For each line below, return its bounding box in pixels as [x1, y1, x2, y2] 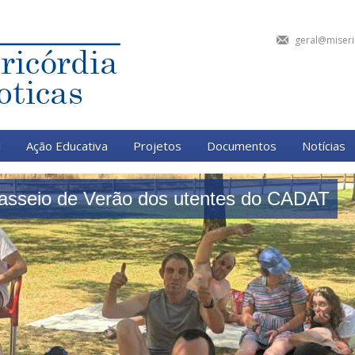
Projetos [133, 138, 181, 154]
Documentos [207, 138, 277, 154]
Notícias [302, 138, 345, 154]
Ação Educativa [26, 138, 108, 154]
